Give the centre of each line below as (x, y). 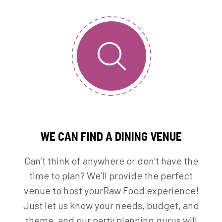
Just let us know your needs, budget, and (111, 205)
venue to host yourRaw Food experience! (111, 191)
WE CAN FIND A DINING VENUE (111, 136)
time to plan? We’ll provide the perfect (111, 176)
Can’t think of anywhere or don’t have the (111, 161)
